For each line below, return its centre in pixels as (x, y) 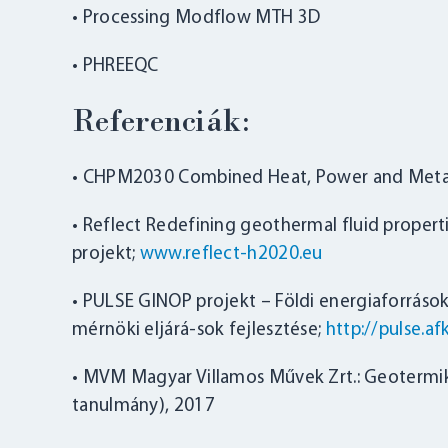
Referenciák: (162, 123)
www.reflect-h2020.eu (231, 255)
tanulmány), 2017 (143, 407)
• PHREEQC (115, 67)
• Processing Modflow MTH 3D (196, 19)
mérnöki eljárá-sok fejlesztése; (199, 331)
